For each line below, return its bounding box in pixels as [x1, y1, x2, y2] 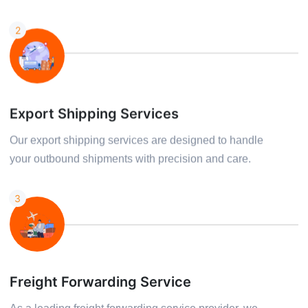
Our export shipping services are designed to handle [10, 134, 264, 146]
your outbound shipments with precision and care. [10, 153, 252, 165]
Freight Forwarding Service [10, 274, 192, 291]
